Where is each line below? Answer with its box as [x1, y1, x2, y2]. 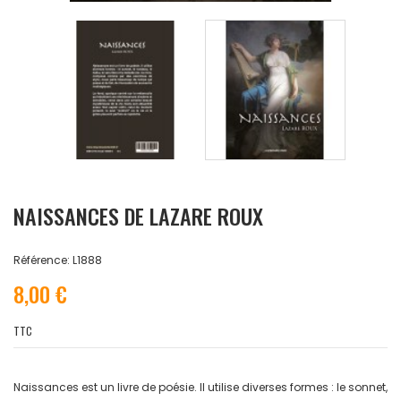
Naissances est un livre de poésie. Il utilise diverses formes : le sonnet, [13, 380, 388, 396]
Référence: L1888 [13, 252, 102, 269]
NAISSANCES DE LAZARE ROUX [13, 200, 263, 233]
